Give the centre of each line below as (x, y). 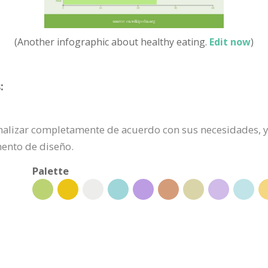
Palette (51, 170)
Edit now (230, 42)
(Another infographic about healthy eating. (112, 42)
